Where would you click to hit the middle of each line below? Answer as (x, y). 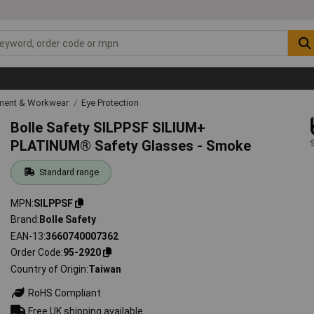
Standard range (69, 172)
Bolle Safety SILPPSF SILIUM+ (108, 127)
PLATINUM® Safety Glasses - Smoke (131, 145)
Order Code (36, 253)
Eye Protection (110, 102)
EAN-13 (27, 236)
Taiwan (105, 269)
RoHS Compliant (64, 293)
